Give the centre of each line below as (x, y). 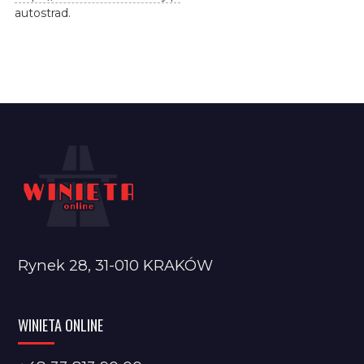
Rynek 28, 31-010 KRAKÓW (116, 265)
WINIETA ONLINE (61, 324)
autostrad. (42, 13)
